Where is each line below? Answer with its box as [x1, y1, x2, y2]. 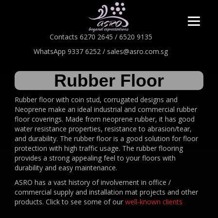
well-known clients [125, 197, 182, 207]
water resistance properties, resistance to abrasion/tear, [15, 124, 192, 134]
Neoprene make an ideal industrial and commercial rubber [15, 105, 197, 114]
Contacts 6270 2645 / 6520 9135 [49, 32, 152, 42]
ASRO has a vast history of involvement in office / [15, 178, 171, 187]
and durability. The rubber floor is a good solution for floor [15, 134, 198, 144]
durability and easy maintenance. [15, 163, 117, 173]
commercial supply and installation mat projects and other [15, 187, 198, 197]
